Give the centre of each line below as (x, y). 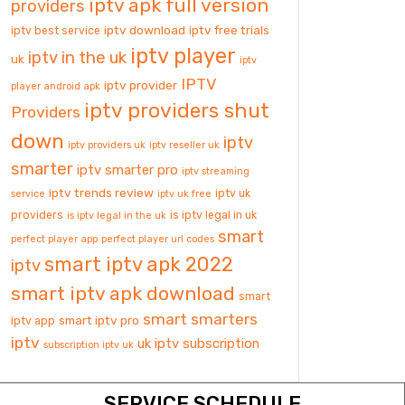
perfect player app (54, 239)
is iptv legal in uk (213, 215)
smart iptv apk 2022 (139, 264)
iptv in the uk (77, 58)
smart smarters (200, 319)
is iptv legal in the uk (117, 216)
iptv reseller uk (184, 145)
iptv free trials (229, 30)
